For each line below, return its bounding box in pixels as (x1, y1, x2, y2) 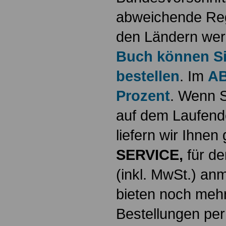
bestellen (116, 68, 180, 85)
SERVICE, (116, 146, 187, 163)
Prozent (116, 87, 170, 104)
